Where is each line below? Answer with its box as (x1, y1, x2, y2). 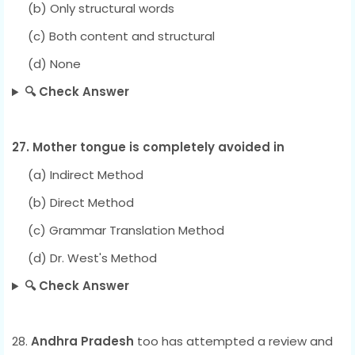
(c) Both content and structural (12, 28, 215, 45)
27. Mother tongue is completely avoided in (12, 139, 284, 156)
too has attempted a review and (134, 333, 333, 350)
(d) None (12, 55, 81, 73)
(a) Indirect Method (12, 166, 143, 184)
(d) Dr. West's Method (12, 250, 157, 267)
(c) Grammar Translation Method (12, 222, 224, 239)
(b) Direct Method (12, 194, 134, 212)
